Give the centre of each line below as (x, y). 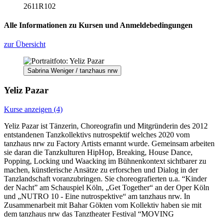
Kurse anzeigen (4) (33, 109)
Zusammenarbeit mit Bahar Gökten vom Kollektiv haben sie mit (103, 205)
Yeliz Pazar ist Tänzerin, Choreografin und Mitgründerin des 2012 (106, 126)
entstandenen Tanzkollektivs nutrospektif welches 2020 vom (97, 134)
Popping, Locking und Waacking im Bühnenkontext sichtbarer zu (105, 161)
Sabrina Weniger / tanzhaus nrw (72, 71)
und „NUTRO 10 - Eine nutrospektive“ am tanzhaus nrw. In (97, 196)
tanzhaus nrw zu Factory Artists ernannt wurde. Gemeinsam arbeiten (109, 143)
